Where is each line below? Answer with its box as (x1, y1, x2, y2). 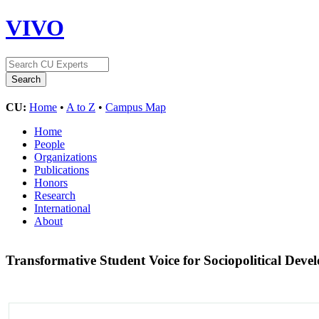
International (34, 202, 90, 214)
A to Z (66, 100, 95, 113)
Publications (34, 163, 89, 176)
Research (34, 189, 75, 202)
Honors (34, 176, 68, 189)
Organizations (34, 150, 97, 163)
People (34, 137, 65, 150)
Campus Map (105, 100, 166, 113)
